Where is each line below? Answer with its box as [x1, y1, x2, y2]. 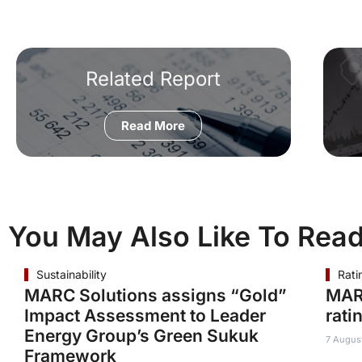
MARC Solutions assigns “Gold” [24, 285, 287, 305]
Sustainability [36, 267, 107, 281]
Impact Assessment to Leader [24, 305, 266, 326]
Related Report [86, 67, 221, 90]
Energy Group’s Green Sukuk [24, 326, 259, 346]
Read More [121, 118, 186, 133]
